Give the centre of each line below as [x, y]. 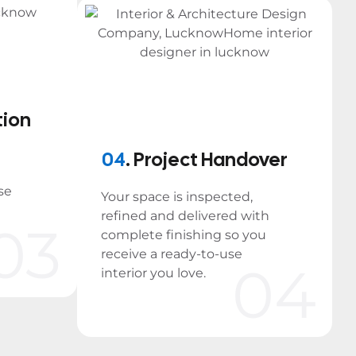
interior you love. [153, 273]
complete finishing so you [184, 235]
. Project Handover [207, 159]
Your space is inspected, [177, 197]
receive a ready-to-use [172, 254]
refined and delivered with [185, 216]
